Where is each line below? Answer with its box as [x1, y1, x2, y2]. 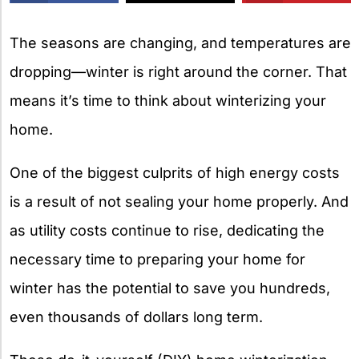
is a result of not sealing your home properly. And [10, 192, 349, 210]
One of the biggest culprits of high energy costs [10, 163, 340, 181]
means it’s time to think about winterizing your [10, 91, 326, 109]
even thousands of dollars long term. [10, 308, 263, 325]
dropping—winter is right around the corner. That [10, 63, 347, 80]
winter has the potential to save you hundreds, [10, 279, 330, 296]
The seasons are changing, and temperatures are [10, 34, 351, 51]
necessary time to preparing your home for [10, 250, 305, 268]
